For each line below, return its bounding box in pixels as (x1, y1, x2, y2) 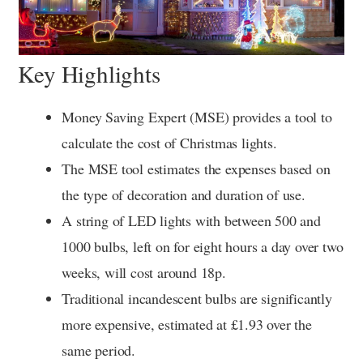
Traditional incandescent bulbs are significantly (62, 288, 332, 309)
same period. (62, 340, 135, 361)
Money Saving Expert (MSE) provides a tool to (62, 107, 332, 127)
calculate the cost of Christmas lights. (62, 133, 277, 153)
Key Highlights (18, 58, 160, 90)
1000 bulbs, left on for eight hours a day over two (62, 237, 344, 257)
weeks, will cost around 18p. (62, 263, 226, 283)
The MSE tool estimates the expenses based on (62, 159, 331, 179)
